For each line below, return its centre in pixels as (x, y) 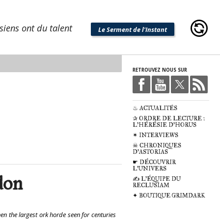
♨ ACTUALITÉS (155, 108)
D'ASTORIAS (150, 152)
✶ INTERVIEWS (155, 135)
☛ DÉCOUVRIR (154, 162)
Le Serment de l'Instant (132, 29)
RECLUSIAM (151, 185)
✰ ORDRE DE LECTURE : (169, 119)
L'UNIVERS (150, 169)
